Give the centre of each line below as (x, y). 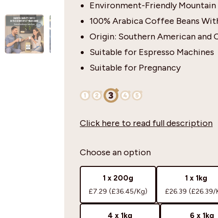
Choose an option (115, 152)
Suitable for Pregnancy (135, 67)
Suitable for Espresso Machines (152, 52)
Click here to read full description (146, 123)
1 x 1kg (196, 178)
